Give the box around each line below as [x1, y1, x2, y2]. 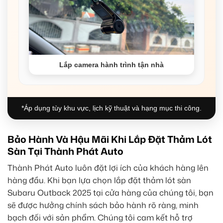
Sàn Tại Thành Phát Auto [7, 144, 123, 158]
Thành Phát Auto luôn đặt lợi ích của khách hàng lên [7, 162, 209, 174]
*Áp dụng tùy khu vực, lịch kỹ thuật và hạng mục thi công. [21, 104, 202, 112]
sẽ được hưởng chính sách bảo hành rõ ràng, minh [7, 200, 199, 211]
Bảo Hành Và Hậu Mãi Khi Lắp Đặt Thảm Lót [7, 132, 212, 146]
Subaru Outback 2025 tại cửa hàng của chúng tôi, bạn [7, 187, 214, 199]
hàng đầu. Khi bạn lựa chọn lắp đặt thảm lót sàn [7, 175, 191, 186]
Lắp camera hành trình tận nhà [59, 60, 164, 69]
